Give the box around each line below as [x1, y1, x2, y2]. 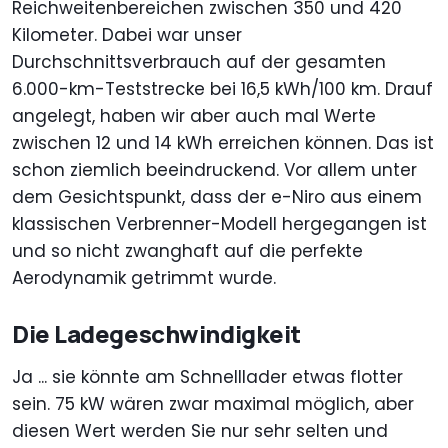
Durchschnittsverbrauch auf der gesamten [12, 49, 386, 74]
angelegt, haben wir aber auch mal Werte [12, 103, 376, 128]
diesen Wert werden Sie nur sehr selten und [12, 418, 388, 443]
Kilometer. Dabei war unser [12, 22, 242, 47]
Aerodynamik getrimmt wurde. [12, 265, 276, 290]
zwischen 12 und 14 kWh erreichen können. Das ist [12, 130, 434, 155]
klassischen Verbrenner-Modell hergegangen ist [12, 211, 427, 236]
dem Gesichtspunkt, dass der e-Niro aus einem [12, 184, 422, 209]
